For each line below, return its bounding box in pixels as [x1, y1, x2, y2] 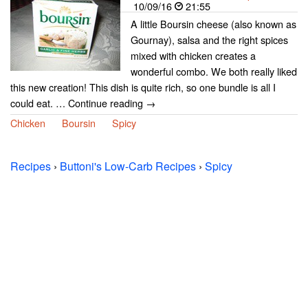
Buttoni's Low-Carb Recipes [60, 158, 196, 174]
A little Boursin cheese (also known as [131, 16, 296, 31]
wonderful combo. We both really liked [131, 64, 297, 78]
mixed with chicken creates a [131, 48, 256, 63]
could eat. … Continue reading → [10, 96, 155, 110]
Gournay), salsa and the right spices [131, 32, 288, 47]
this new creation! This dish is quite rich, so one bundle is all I [10, 80, 276, 94]
